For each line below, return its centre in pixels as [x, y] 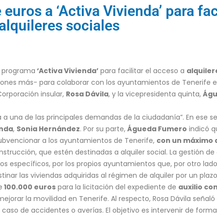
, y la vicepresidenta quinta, [156, 94]
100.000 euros [29, 187]
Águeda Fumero [157, 129]
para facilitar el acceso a [142, 71]
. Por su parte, [104, 129]
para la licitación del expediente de [117, 187]
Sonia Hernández [48, 129]
